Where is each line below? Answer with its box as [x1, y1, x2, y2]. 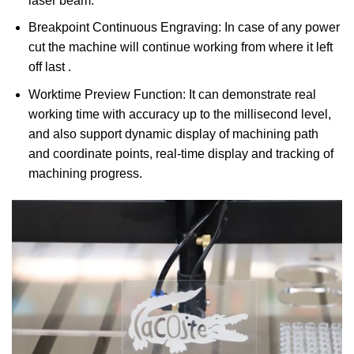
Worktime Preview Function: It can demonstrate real [28, 88, 316, 102]
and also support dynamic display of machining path [28, 127, 318, 141]
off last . [28, 60, 71, 74]
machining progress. [28, 167, 142, 181]
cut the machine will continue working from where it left [28, 40, 333, 55]
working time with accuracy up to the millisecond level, [28, 107, 331, 122]
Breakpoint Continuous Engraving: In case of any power [28, 21, 340, 35]
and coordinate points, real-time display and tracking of [28, 147, 333, 161]
